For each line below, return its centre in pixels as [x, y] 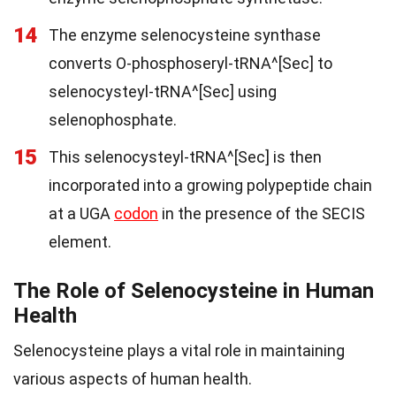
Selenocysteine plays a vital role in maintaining [179, 351]
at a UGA [81, 214]
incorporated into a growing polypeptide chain [210, 186]
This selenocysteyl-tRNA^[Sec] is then [185, 157]
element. [80, 242]
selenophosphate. [113, 120]
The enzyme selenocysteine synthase [185, 35]
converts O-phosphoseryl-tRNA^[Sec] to [190, 64]
